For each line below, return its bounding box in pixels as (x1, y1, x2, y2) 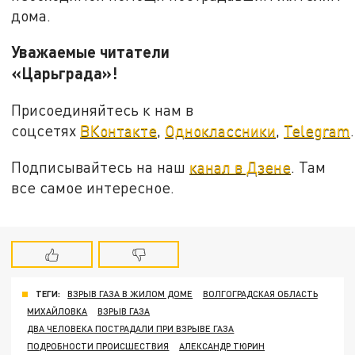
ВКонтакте (80, 121, 158, 140)
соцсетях (11, 121, 81, 140)
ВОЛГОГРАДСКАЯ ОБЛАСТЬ (202, 288, 318, 300)
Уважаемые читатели (11, 42, 170, 62)
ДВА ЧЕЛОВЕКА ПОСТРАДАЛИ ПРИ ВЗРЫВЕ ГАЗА (27, 323, 235, 334)
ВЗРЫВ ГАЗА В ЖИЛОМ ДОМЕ (67, 288, 193, 300)
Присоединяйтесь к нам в (11, 101, 194, 120)
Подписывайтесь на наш (11, 157, 190, 176)
